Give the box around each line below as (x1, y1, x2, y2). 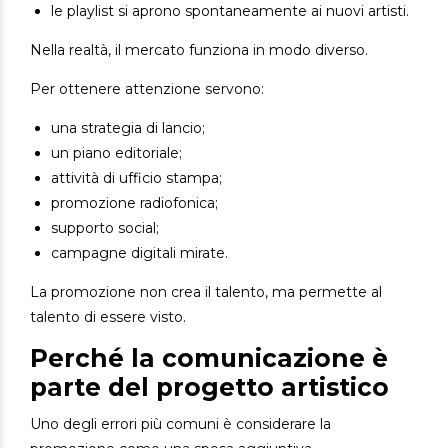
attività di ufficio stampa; (51, 169, 222, 188)
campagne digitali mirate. (51, 244, 228, 263)
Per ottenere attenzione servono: (30, 80, 264, 99)
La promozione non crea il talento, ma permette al (30, 283, 382, 302)
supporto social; (51, 219, 159, 238)
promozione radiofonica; (51, 194, 218, 213)
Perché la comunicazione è (30, 343, 388, 374)
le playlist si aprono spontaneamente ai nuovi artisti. (51, 2, 409, 21)
